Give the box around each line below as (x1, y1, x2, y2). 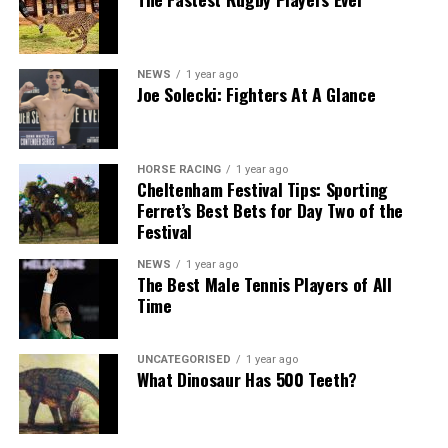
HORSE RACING (136, 163, 221, 177)
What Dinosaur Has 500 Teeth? (136, 366, 358, 393)
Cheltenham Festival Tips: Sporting (136, 176, 388, 203)
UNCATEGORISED (136, 353, 231, 367)
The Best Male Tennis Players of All (136, 271, 392, 298)
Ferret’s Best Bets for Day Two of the (136, 197, 403, 224)
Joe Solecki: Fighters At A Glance (136, 81, 376, 108)
